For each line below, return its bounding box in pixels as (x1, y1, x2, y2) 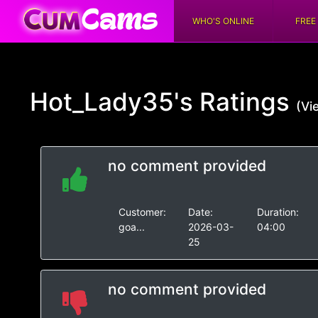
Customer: (119, 206, 167, 218)
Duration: (256, 206, 299, 218)
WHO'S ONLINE (192, 16, 254, 26)
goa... (119, 221, 146, 233)
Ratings (193, 87, 296, 116)
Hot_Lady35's (30, 87, 193, 116)
